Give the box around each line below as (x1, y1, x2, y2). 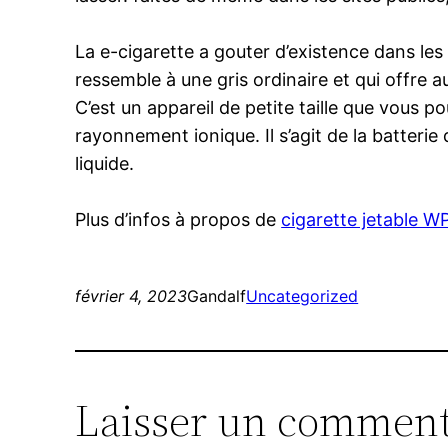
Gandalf (187, 286, 247, 307)
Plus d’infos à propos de (75, 209, 282, 231)
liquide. (75, 153, 135, 175)
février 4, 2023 (75, 286, 188, 307)
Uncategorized (246, 286, 359, 307)
